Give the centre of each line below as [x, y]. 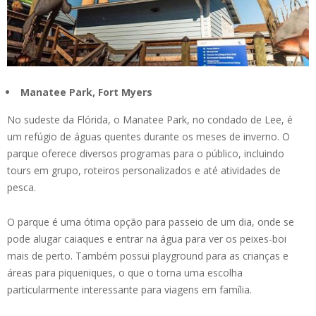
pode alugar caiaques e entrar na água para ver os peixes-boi [147, 239]
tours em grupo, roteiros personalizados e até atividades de [144, 171]
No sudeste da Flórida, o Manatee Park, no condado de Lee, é [150, 120]
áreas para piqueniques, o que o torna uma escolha [125, 273]
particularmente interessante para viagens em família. [129, 290]
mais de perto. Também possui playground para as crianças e [148, 256]
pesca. [22, 188]
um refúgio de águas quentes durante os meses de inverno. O [148, 137]
